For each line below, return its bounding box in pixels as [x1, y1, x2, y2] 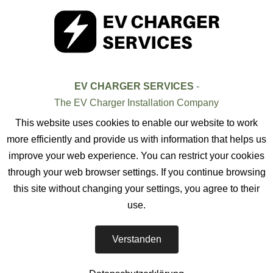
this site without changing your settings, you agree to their [13, 183, 260, 194]
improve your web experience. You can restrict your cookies [9, 151, 264, 161]
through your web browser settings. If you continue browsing [7, 167, 266, 177]
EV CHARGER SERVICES [74, 81, 194, 91]
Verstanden [112, 234, 161, 244]
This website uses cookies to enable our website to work [15, 118, 258, 128]
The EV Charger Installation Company [54, 97, 219, 108]
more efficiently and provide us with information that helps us [7, 134, 266, 144]
